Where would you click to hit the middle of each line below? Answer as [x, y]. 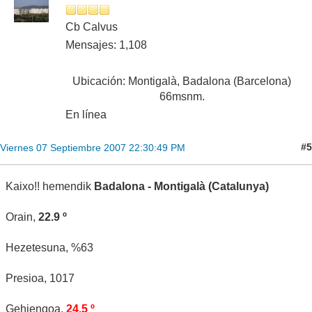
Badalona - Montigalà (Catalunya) [181, 186]
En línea [86, 114]
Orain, [22, 217]
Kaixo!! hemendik [50, 186]
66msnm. [182, 96]
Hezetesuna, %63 [49, 247]
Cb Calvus [92, 26]
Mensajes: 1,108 [106, 45]
